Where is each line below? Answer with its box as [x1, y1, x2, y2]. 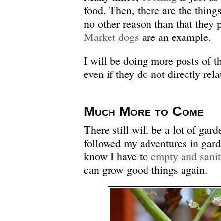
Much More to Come [84, 104, 204, 119]
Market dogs [84, 30, 139, 44]
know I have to [84, 149, 151, 164]
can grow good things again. [84, 162, 208, 177]
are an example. [139, 30, 211, 44]
